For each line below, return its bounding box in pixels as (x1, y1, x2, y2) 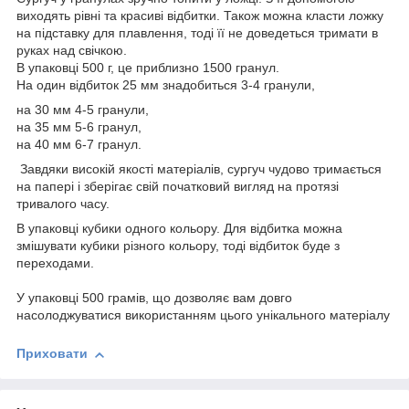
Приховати (16, 346, 88, 362)
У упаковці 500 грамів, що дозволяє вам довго (16, 290, 292, 306)
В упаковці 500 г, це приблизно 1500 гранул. (16, 60, 279, 76)
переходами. (16, 256, 94, 271)
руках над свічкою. (16, 43, 127, 58)
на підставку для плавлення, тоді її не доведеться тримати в (16, 26, 378, 41)
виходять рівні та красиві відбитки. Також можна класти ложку (16, 8, 383, 24)
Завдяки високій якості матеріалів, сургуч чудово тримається (16, 162, 382, 177)
